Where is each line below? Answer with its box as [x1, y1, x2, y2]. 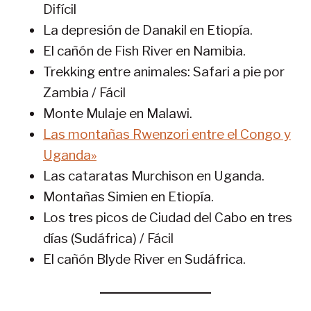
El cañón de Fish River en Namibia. [43, 43, 246, 60]
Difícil [43, 1, 76, 18]
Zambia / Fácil [43, 85, 126, 101]
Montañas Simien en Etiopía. [43, 189, 214, 205]
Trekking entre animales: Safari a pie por [43, 64, 285, 81]
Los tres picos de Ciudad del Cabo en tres [43, 210, 292, 226]
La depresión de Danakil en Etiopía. [43, 22, 253, 39]
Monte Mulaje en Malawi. [43, 106, 192, 122]
